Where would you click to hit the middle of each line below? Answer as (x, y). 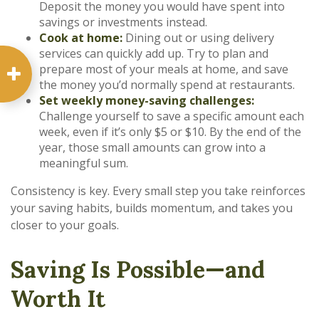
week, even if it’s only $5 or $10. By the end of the (170, 132)
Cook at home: (81, 38)
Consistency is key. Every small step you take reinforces (158, 191)
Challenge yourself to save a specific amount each (172, 116)
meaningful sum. (84, 163)
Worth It (58, 299)
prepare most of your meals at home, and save (164, 69)
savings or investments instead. (123, 22)
